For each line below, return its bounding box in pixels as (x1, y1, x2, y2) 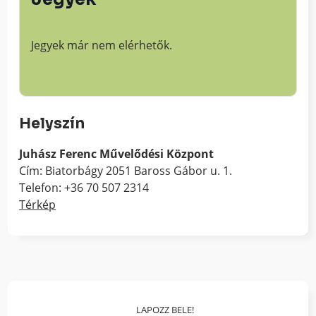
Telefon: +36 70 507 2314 (19, 179, 150, 195)
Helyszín (19, 114, 85, 133)
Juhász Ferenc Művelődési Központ (19, 145, 214, 162)
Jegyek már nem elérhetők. (31, 37, 173, 53)
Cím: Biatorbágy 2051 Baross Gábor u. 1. (19, 162, 233, 178)
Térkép (19, 196, 56, 212)
